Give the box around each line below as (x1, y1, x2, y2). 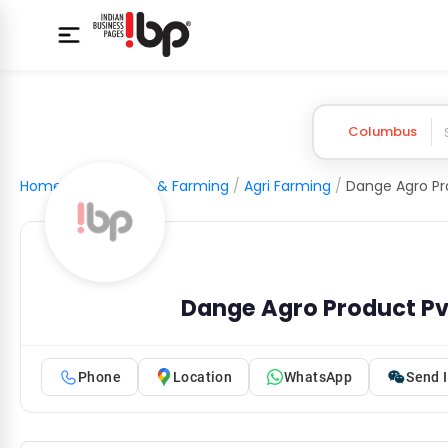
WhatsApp (284, 368, 353, 385)
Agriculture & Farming (77, 176, 229, 196)
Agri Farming (244, 176, 331, 196)
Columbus (347, 122, 417, 141)
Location (172, 368, 233, 385)
